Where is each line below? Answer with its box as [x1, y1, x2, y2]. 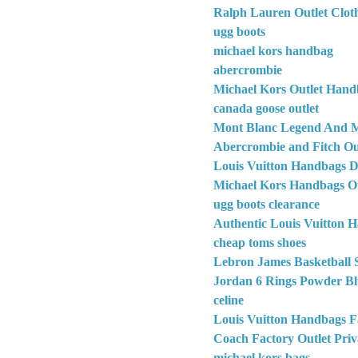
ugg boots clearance [213, 197, 320, 211]
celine [213, 292, 244, 307]
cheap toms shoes [213, 235, 306, 249]
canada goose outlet [213, 101, 319, 115]
